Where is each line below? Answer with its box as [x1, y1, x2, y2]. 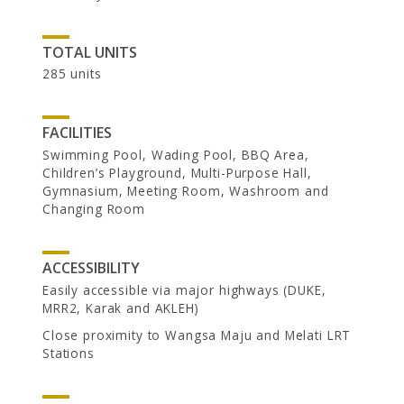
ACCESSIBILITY [42, 258, 140, 279]
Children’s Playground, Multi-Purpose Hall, [42, 164, 312, 182]
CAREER [155, 168, 225, 192]
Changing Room [42, 200, 146, 218]
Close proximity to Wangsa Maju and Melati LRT [42, 326, 352, 344]
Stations [42, 344, 95, 362]
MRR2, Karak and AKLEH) [42, 298, 199, 317]
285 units [42, 65, 102, 83]
